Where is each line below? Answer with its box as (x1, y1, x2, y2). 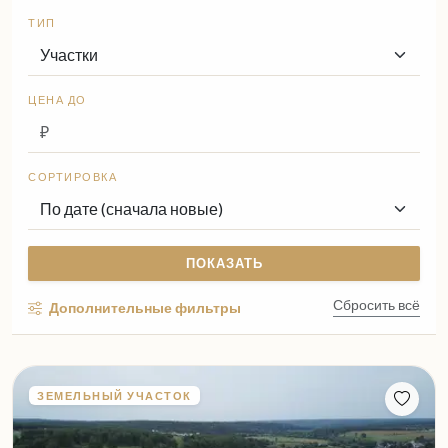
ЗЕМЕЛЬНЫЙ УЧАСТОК (37, 389, 192, 402)
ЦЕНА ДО (28, 93, 87, 106)
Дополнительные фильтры (46, 299, 241, 316)
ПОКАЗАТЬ (185, 255, 263, 271)
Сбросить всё (333, 296, 420, 313)
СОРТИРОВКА (28, 170, 117, 183)
